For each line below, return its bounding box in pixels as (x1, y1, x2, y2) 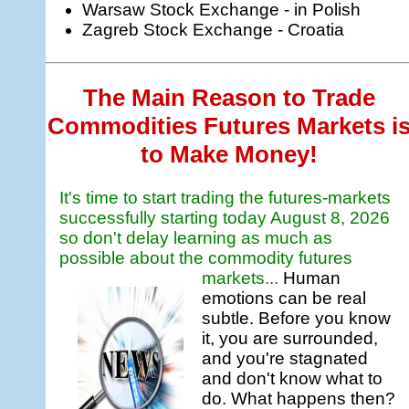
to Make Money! (141, 140, 319, 168)
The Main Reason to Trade (83, 83, 376, 111)
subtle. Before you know (201, 309, 391, 329)
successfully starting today (59, 208, 271, 228)
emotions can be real (201, 288, 366, 309)
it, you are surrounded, (201, 329, 378, 349)
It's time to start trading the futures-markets (59, 188, 392, 208)
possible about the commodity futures (59, 248, 353, 268)
